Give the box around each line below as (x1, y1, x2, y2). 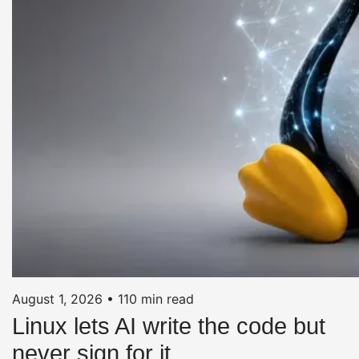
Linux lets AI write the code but (12, 313, 325, 339)
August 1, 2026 (12, 290, 103, 307)
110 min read (118, 290, 194, 307)
